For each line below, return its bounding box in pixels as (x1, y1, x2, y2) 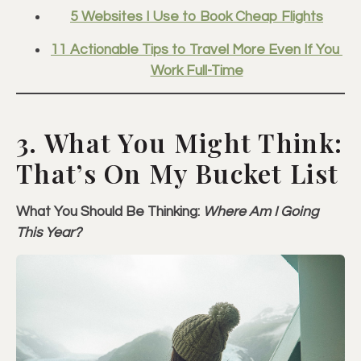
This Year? (16, 225, 81, 240)
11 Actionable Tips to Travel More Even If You (51, 42, 339, 57)
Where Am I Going (203, 204, 318, 219)
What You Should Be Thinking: (16, 204, 203, 219)
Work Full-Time (150, 63, 243, 78)
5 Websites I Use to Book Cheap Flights (70, 10, 323, 25)
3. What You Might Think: (16, 124, 343, 160)
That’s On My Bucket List (16, 155, 339, 190)
